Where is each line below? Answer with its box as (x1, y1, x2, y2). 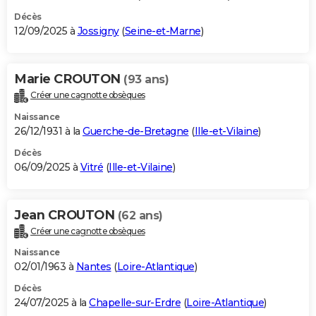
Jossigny (77, 24, 119, 37)
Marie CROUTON (14, 71, 123, 87)
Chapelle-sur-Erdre (89, 296, 181, 310)
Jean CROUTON (14, 207, 118, 223)
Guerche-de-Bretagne (83, 124, 189, 138)
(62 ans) (117, 208, 163, 222)
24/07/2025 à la (14, 296, 89, 310)
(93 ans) (123, 72, 169, 86)
